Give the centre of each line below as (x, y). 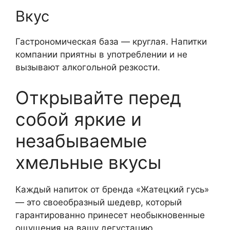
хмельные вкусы (88, 162)
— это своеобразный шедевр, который (99, 203)
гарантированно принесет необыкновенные (110, 215)
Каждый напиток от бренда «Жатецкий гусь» (112, 190)
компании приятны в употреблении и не (101, 54)
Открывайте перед (98, 98)
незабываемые (81, 141)
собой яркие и (79, 119)
